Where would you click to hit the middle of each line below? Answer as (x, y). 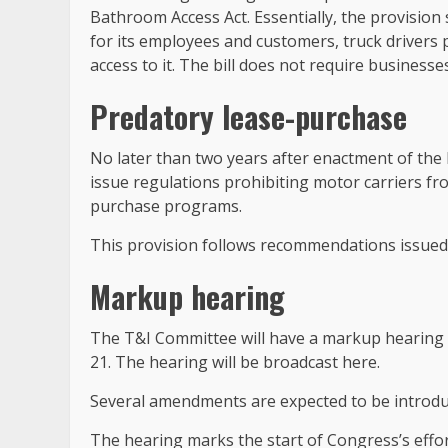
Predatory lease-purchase (248, 116)
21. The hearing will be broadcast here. (235, 362)
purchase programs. (166, 206)
